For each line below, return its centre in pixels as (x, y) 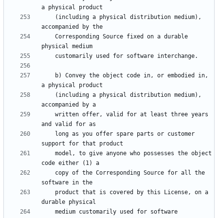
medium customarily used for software (48, 212)
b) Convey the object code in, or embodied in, (48, 76)
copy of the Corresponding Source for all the (48, 173)
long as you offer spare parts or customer (48, 134)
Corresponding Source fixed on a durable (48, 37)
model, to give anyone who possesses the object (48, 154)
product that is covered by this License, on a (48, 192)
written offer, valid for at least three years (48, 115)
